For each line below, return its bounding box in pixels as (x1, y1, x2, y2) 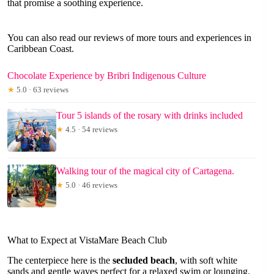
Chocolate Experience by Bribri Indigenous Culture (7, 70, 206, 81)
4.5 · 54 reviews (64, 125, 117, 135)
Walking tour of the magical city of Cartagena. (56, 166, 234, 177)
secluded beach (113, 255, 175, 266)
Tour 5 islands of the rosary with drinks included (56, 110, 243, 121)
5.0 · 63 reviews (15, 85, 68, 95)
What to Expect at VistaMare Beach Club (7, 235, 167, 246)
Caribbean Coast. (7, 43, 74, 54)
